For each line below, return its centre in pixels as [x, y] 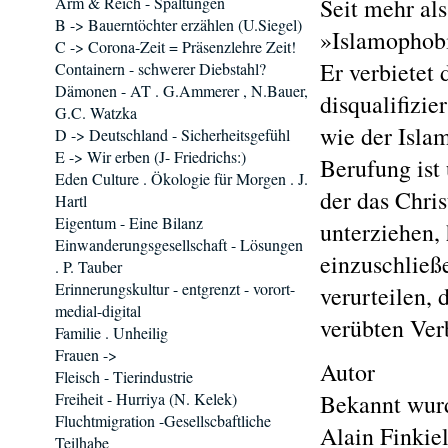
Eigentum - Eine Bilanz [129, 222]
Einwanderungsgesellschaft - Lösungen [179, 244]
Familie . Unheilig [111, 332]
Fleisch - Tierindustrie [124, 376]
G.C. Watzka [96, 112]
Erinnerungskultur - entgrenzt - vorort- [175, 288]
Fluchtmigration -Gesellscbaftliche [163, 420]
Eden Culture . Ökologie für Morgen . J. [181, 178]
